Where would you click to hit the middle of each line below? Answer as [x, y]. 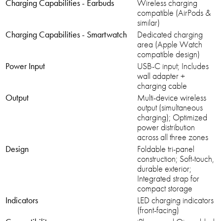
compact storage [165, 188]
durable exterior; [164, 169]
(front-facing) [158, 210]
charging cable [162, 86]
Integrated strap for [168, 179]
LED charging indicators [175, 200]
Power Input [25, 66]
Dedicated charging [170, 35]
